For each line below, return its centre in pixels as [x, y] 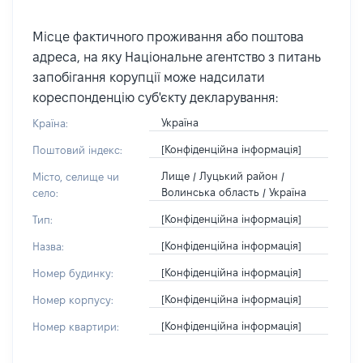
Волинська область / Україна [233, 192]
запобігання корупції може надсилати [149, 77]
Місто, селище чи [76, 177]
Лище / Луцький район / [222, 176]
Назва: [48, 246]
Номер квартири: [76, 327]
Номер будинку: [73, 273]
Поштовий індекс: [77, 150]
